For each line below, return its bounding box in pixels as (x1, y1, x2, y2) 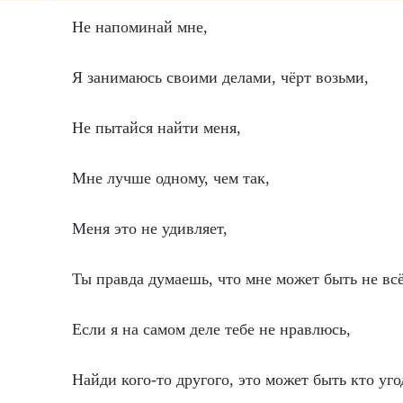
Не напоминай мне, (72, 18, 208, 36)
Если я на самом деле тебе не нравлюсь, (72, 320, 351, 338)
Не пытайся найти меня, (72, 119, 241, 137)
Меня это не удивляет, (72, 219, 228, 237)
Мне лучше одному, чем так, (72, 169, 270, 187)
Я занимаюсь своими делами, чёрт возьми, (72, 68, 369, 86)
